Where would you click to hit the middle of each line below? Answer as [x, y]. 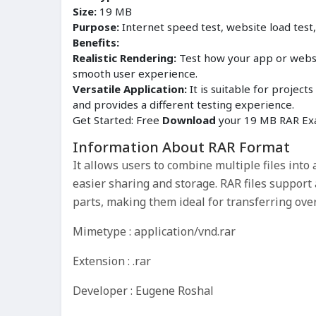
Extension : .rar [112, 261]
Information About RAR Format [181, 147]
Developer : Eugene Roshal [143, 291]
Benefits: [96, 43]
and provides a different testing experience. [183, 105]
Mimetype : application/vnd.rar [154, 232]
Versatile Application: [130, 89]
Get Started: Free [117, 120]
